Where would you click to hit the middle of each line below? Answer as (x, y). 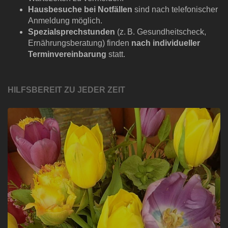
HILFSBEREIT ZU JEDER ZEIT (66, 90)
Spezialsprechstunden (72, 32)
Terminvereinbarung (67, 54)
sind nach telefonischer (175, 9)
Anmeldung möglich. (65, 20)
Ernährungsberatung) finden (80, 43)
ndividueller (177, 43)
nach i (143, 43)
